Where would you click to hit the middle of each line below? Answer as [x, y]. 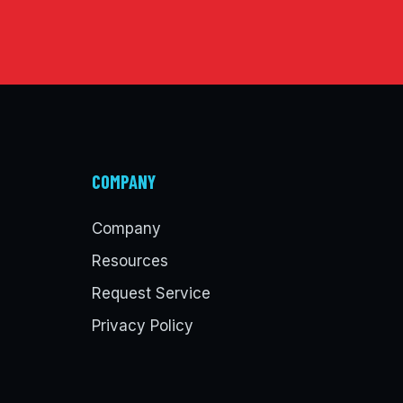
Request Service [151, 294]
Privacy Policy [142, 326]
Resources [130, 261]
